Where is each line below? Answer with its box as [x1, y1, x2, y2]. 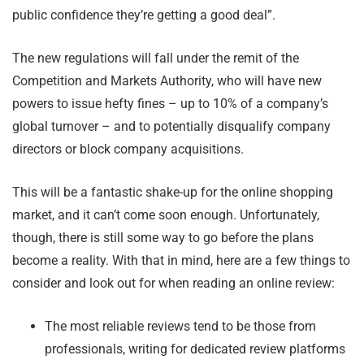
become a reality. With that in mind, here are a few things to [12, 253, 350, 269]
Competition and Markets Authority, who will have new [12, 73, 322, 89]
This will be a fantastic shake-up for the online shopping [12, 184, 333, 201]
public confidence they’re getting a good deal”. [12, 7, 275, 24]
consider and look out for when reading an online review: [12, 275, 335, 292]
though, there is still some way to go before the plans [12, 230, 314, 246]
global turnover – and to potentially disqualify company [12, 119, 331, 135]
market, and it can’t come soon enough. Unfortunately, [12, 207, 319, 223]
